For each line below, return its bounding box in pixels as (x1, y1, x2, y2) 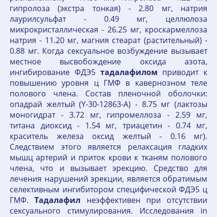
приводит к (157, 67, 207, 77)
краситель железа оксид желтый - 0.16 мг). (10, 131, 207, 141)
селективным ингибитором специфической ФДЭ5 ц (10, 184, 207, 195)
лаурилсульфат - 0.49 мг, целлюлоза (10, 14, 207, 24)
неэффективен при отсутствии (80, 195, 207, 205)
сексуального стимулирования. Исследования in (10, 205, 207, 216)
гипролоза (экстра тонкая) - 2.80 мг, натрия (10, 3, 207, 14)
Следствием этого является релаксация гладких (10, 141, 207, 152)
